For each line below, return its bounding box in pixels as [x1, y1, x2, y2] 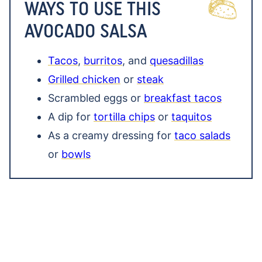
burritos [84, 54, 122, 67]
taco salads [174, 129, 230, 142]
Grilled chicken [48, 73, 120, 85]
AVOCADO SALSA [25, 19, 147, 42]
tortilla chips [94, 111, 155, 123]
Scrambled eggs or [48, 92, 144, 104]
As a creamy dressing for [48, 129, 174, 142]
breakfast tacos [144, 92, 222, 104]
